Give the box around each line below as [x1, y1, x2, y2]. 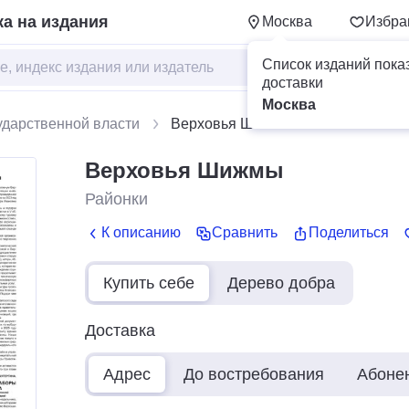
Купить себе [103, 273, 194, 292]
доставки [262, 75, 323, 90]
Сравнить [212, 225, 278, 241]
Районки [85, 190, 148, 208]
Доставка [85, 320, 155, 340]
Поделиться [309, 225, 389, 241]
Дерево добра [227, 273, 335, 292]
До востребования [184, 364, 324, 383]
